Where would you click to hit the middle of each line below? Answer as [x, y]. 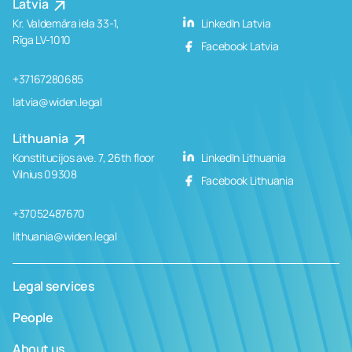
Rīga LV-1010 [42, 39]
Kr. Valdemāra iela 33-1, [66, 23]
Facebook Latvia [239, 46]
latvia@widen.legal [57, 101]
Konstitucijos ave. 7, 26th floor [84, 157]
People [33, 317]
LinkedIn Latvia [235, 23]
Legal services [54, 286]
